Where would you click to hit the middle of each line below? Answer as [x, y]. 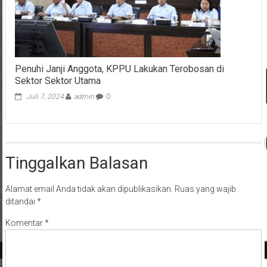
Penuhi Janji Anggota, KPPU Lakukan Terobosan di [119, 69]
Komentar [25, 223]
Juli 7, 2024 [45, 97]
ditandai [21, 202]
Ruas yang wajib [205, 189]
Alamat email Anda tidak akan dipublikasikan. [89, 189]
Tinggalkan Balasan [76, 163]
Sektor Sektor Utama [58, 81]
